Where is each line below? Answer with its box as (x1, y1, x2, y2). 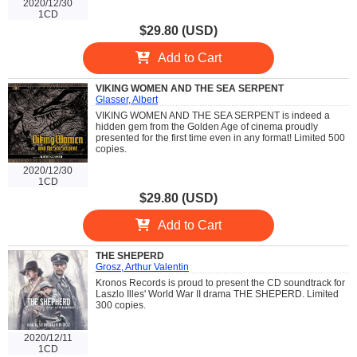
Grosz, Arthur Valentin (96, 261, 189, 273)
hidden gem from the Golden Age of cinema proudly (96, 120, 318, 132)
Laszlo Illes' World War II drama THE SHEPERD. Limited (96, 288, 339, 300)
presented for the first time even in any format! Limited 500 (96, 131, 345, 143)
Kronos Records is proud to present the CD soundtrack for (96, 277, 345, 288)
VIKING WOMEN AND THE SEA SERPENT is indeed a (96, 109, 330, 121)
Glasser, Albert (96, 93, 158, 105)
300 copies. (96, 299, 146, 311)
